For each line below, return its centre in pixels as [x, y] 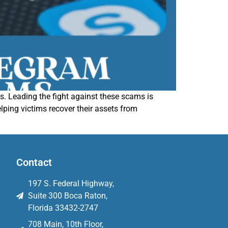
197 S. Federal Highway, [71, 184]
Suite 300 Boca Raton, [67, 196]
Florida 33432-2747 [63, 208]
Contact [34, 163]
